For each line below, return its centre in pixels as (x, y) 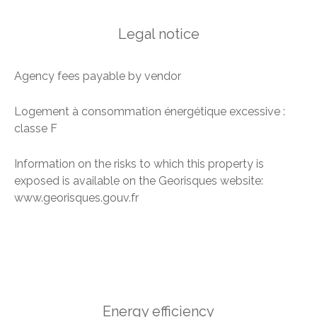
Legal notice (158, 34)
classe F (36, 129)
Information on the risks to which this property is (139, 164)
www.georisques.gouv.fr (76, 198)
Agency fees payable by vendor (98, 76)
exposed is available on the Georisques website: (139, 181)
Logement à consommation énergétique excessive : (150, 112)
